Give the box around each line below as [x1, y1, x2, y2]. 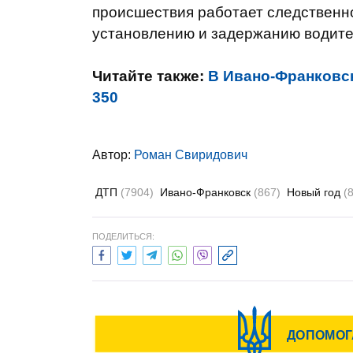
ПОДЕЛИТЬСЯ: [92, 232, 154, 241]
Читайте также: [92, 68, 208, 84]
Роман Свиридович [134, 148, 247, 162]
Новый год [287, 186, 344, 199]
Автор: [92, 148, 134, 162]
